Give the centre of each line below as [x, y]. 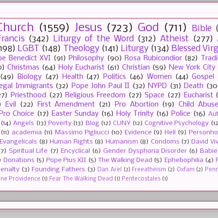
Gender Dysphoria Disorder [145, 151]
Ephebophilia [184, 161]
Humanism [122, 142]
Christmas [23, 68]
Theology [81, 49]
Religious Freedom [96, 96]
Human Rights [71, 142]
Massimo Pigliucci [82, 133]
